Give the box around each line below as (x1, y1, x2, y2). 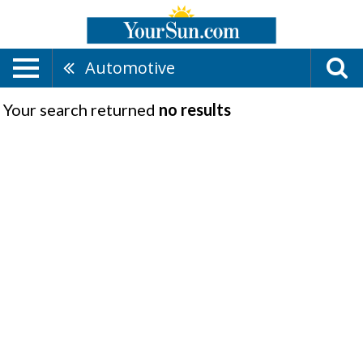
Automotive (85, 57, 175, 79)
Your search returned (3, 100, 159, 119)
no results (159, 100, 231, 119)
